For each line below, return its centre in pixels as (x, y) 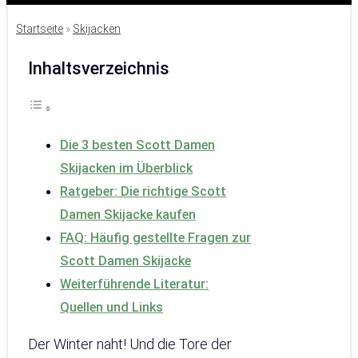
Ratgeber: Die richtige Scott (143, 192)
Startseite (40, 29)
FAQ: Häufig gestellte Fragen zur (155, 238)
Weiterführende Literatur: (134, 284)
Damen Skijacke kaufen (128, 215)
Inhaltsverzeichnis (99, 68)
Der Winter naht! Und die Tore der (130, 344)
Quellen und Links (111, 308)
